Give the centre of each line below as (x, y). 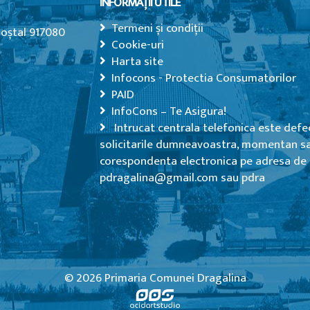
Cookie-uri (138, 45)
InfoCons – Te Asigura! (169, 111)
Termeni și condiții (157, 28)
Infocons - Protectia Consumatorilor (204, 78)
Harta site (137, 62)
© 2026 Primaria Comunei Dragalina (155, 278)
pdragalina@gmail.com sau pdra (182, 178)
